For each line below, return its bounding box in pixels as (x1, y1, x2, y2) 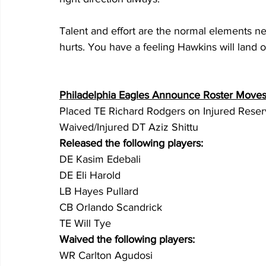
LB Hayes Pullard (59, 185, 141, 198)
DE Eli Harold (59, 169, 121, 182)
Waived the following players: (59, 233, 195, 246)
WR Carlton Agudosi (59, 249, 153, 262)
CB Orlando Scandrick (59, 201, 162, 214)
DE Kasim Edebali (59, 153, 141, 166)
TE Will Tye (59, 217, 111, 230)
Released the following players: (59, 137, 203, 150)
